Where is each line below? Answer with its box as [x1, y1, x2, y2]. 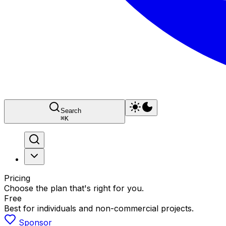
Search [60, 107, 81, 115]
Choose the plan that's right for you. [4, 183, 144, 194]
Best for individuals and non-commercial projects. [4, 203, 194, 214]
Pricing [4, 173, 30, 184]
